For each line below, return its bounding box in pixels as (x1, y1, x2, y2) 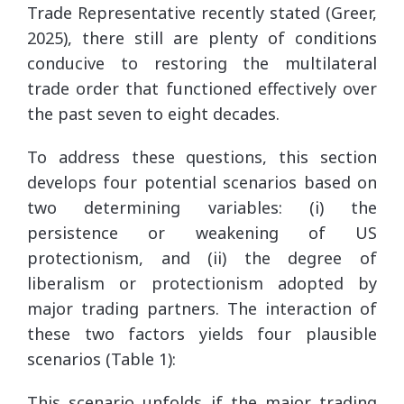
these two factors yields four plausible (27, 322, 377, 344)
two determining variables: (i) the (27, 196, 377, 218)
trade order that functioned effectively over (27, 77, 377, 99)
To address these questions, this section (27, 145, 377, 168)
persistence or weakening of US (27, 221, 377, 243)
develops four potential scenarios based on (27, 170, 377, 193)
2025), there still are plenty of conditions (27, 26, 377, 49)
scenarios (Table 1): (27, 347, 180, 370)
